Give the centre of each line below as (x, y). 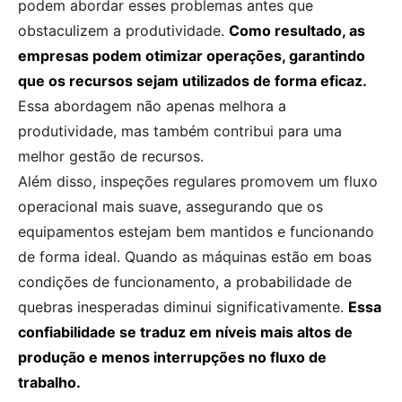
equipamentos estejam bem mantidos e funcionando (196, 231)
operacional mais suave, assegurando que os (170, 206)
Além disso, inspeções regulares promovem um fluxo (198, 181)
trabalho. (49, 382)
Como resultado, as (297, 30)
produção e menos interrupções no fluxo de (172, 357)
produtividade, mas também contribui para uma (180, 131)
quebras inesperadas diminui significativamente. (183, 306)
